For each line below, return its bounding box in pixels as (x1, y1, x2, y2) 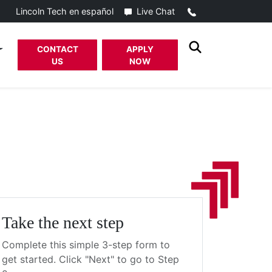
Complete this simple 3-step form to (2, 239, 170, 251)
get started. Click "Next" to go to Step (2, 253, 179, 266)
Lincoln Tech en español (16, 6, 114, 17)
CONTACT (36, 44, 78, 54)
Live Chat (137, 6, 175, 16)
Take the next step (2, 213, 124, 233)
